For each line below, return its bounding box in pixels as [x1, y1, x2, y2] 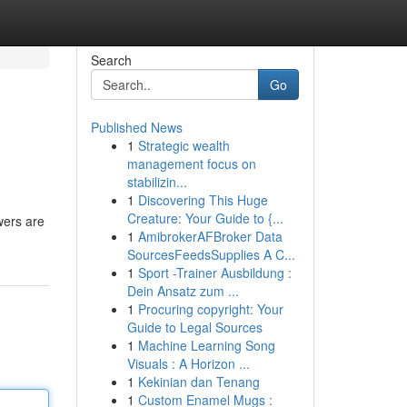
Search [90, 51, 132, 69]
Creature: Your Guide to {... [126, 209, 283, 227]
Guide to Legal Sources [126, 318, 263, 336]
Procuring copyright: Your [137, 300, 283, 318]
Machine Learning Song [137, 336, 275, 354]
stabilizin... [126, 173, 187, 191]
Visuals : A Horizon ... [126, 354, 250, 372]
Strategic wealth [137, 136, 230, 154]
